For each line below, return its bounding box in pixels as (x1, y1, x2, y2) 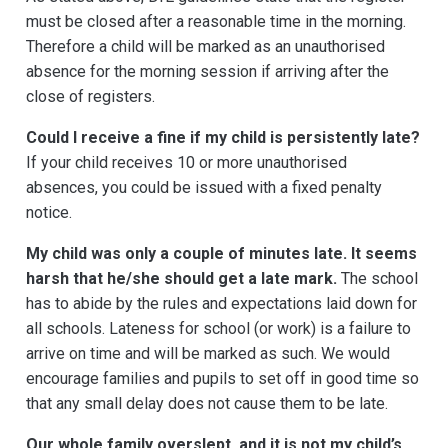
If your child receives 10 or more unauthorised (26, 153, 347, 173)
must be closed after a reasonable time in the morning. (26, 12, 410, 32)
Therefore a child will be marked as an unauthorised (26, 37, 385, 57)
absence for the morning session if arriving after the (26, 62, 389, 82)
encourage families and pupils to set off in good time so (26, 369, 419, 389)
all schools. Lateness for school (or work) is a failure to (26, 319, 411, 339)
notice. (26, 203, 72, 223)
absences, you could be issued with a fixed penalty (26, 178, 382, 198)
